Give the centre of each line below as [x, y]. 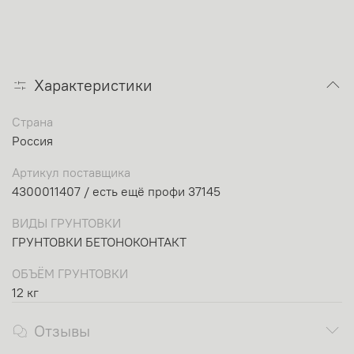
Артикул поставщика [71, 173]
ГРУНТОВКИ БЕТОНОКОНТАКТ [99, 242]
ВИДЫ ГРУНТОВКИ [66, 223]
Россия [32, 141]
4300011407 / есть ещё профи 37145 [116, 192]
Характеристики [93, 85]
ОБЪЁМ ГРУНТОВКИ [70, 274]
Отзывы [62, 331]
